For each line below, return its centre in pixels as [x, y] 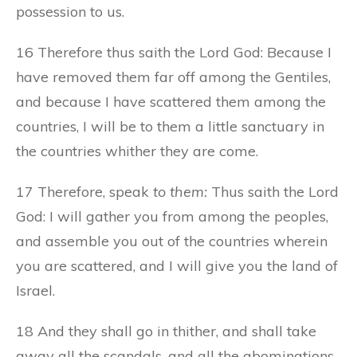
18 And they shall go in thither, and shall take [166, 331]
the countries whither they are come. [137, 151]
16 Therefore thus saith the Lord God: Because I [174, 52]
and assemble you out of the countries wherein [172, 241]
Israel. [35, 290]
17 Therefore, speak [84, 191]
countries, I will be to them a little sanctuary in [170, 126]
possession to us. [70, 11]
